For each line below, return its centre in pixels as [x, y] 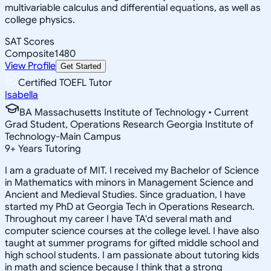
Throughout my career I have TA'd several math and [118, 219]
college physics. [40, 20]
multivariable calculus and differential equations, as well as [133, 8]
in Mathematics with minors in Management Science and [129, 182]
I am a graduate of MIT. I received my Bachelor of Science [132, 170]
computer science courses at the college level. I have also [132, 231]
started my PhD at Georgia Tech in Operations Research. [130, 207]
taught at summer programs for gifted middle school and [132, 243]
